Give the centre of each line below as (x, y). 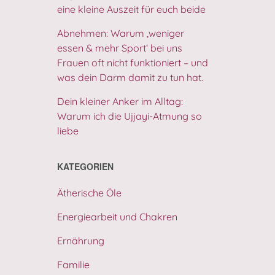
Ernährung (80, 241)
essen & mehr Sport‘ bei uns (119, 48)
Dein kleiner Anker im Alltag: (120, 101)
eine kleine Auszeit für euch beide (131, 9)
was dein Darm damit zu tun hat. (130, 77)
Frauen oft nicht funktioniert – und (132, 63)
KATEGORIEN (85, 166)
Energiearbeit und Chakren (117, 217)
